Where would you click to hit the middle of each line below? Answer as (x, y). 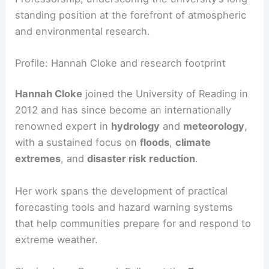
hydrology (136, 174)
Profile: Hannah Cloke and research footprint (121, 110)
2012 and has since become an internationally (123, 158)
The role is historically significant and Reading (124, 14)
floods (155, 190)
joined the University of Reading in (165, 141)
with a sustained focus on (78, 190)
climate (193, 190)
